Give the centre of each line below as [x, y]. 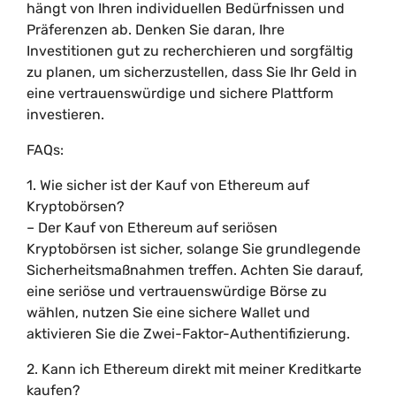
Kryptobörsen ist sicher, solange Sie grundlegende [194, 249]
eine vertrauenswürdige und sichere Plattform [180, 93]
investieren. [65, 114]
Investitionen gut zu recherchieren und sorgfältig [190, 51]
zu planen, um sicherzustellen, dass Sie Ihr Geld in [192, 72]
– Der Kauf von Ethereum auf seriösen [152, 228]
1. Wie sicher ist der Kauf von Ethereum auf [168, 185]
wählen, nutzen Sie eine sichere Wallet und [168, 312]
